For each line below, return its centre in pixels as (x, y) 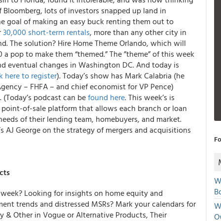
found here (106, 97)
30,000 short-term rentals (46, 32)
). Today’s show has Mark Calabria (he (121, 75)
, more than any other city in (138, 32)
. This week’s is (150, 97)
